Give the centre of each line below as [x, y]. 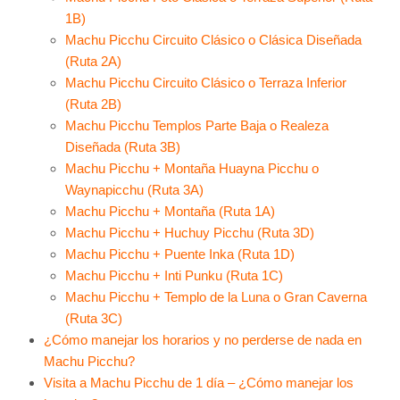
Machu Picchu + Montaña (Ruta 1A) [170, 211]
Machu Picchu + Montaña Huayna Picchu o [192, 168]
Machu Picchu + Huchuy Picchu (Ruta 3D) [189, 232]
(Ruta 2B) [93, 104]
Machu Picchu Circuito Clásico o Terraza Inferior [205, 82]
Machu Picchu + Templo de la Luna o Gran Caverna [216, 296]
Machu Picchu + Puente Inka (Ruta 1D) [179, 254]
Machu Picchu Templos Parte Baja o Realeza [196, 125]
